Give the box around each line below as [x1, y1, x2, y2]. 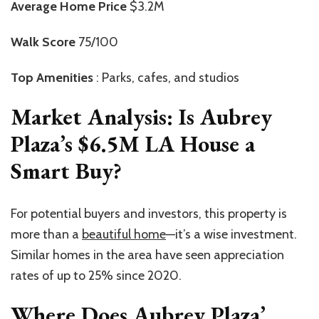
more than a [11, 226, 82, 242]
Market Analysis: [11, 102, 173, 132]
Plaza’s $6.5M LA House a [11, 129, 255, 159]
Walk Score [11, 34, 75, 51]
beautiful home [82, 226, 166, 242]
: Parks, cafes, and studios [93, 70, 239, 86]
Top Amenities [11, 70, 93, 86]
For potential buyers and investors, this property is [11, 205, 287, 221]
